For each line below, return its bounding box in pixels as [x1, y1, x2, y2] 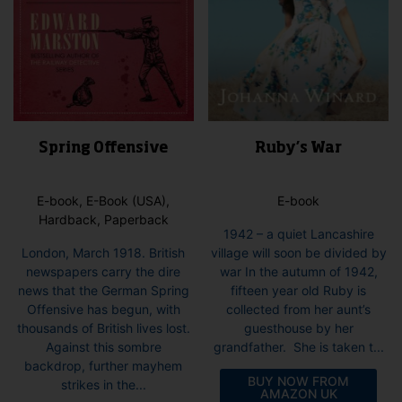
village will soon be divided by [210, 245, 387, 261]
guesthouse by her [243, 320, 354, 336]
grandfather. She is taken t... [213, 339, 384, 355]
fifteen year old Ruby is [231, 283, 367, 299]
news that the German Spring [17, 282, 189, 298]
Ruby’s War [255, 142, 343, 157]
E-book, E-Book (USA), [37, 192, 170, 208]
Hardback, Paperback [38, 211, 169, 227]
